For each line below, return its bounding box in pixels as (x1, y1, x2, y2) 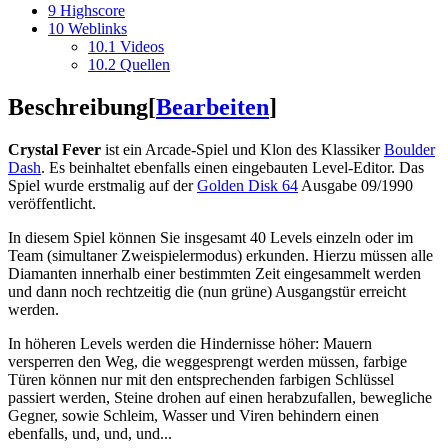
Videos (120, 37, 164, 55)
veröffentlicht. (8, 194, 96, 212)
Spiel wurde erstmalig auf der (8, 176, 197, 194)
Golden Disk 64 (197, 176, 298, 194)
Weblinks (68, 19, 127, 37)
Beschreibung (8, 93, 148, 120)
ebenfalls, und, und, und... (8, 424, 172, 442)
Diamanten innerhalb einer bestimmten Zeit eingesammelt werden (8, 264, 421, 282)
